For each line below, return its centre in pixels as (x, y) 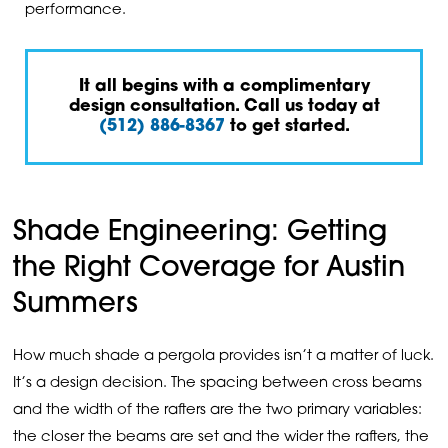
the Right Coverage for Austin (209, 269)
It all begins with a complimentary (224, 86)
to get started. (287, 126)
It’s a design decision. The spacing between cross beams (218, 384)
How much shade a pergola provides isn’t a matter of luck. (224, 357)
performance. (75, 11)
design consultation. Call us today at (224, 106)
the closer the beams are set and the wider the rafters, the (221, 438)
